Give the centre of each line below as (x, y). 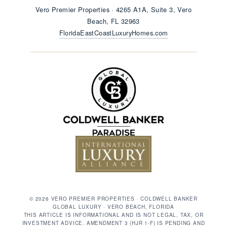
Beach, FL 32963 (113, 21)
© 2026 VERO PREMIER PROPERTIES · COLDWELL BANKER (113, 198)
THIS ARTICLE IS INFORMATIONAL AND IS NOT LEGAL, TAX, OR (113, 215)
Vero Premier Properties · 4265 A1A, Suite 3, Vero (113, 9)
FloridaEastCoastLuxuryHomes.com (113, 32)
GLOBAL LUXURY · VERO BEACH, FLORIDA (113, 206)
